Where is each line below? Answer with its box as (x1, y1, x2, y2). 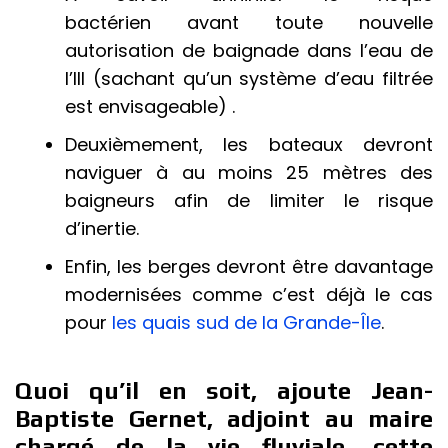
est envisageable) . (65, 94, 235, 119)
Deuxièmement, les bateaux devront (65, 132, 433, 157)
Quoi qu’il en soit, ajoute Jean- (15, 377, 433, 404)
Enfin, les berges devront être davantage (65, 254, 433, 279)
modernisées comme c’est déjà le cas (65, 282, 433, 307)
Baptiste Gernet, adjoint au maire (15, 405, 433, 432)
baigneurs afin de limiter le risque (65, 188, 433, 213)
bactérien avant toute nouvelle (65, 10, 433, 35)
